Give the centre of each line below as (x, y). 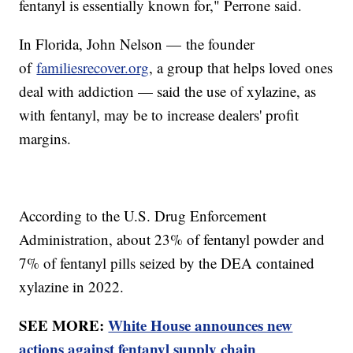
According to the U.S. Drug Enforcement (143, 215)
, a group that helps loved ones (241, 67)
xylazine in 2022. (72, 286)
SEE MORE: (64, 325)
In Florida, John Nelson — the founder (137, 43)
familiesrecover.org (93, 67)
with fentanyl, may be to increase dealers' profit (159, 114)
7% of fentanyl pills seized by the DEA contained (167, 262)
